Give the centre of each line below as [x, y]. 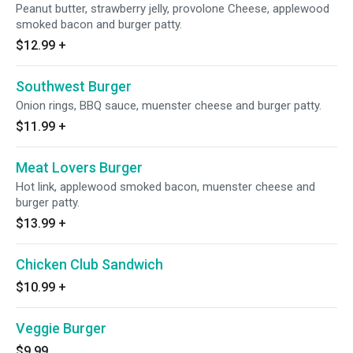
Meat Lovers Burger [79, 167]
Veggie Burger [61, 328]
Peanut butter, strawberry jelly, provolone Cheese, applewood [173, 9]
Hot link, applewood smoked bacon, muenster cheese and [165, 187]
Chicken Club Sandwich [89, 264]
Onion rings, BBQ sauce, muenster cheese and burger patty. [169, 106]
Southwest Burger [74, 86]
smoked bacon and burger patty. [99, 24]
